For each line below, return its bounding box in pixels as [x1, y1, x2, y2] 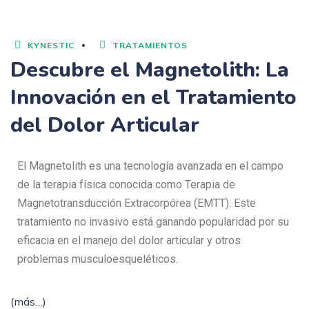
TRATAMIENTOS [112, 40, 188, 50]
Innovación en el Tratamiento [10, 83, 297, 112]
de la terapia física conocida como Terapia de [17, 178, 235, 191]
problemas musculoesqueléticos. [17, 252, 178, 266]
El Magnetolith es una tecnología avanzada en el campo [17, 159, 283, 172]
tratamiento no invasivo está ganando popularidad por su [17, 215, 289, 228]
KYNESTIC [25, 40, 74, 50]
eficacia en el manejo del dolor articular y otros [17, 234, 241, 247]
